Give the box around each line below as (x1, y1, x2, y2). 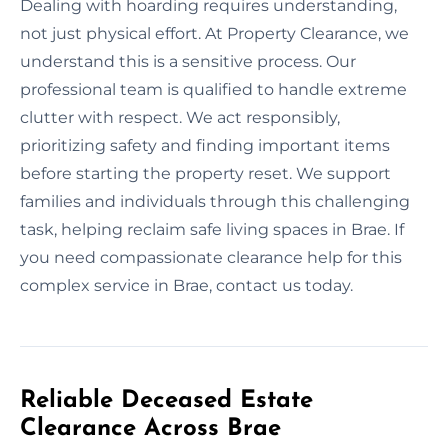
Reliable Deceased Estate (20, 388, 313, 413)
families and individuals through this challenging (20, 191, 410, 211)
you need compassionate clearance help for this (20, 247, 402, 267)
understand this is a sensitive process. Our (20, 51, 356, 71)
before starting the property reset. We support (20, 163, 391, 183)
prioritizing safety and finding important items (20, 135, 390, 155)
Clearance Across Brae (20, 416, 281, 441)
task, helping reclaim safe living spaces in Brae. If (20, 219, 404, 239)
